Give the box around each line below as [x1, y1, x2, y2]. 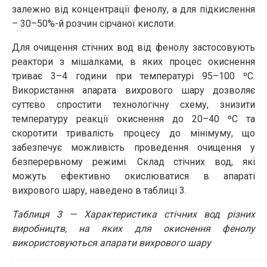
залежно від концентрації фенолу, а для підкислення [12, 4, 255, 15]
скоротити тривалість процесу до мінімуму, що [12, 128, 255, 139]
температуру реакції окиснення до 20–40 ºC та [12, 113, 255, 125]
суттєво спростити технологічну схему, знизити [12, 99, 255, 111]
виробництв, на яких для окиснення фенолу [12, 223, 255, 235]
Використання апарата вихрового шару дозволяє [12, 85, 255, 97]
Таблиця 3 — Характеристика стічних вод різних [12, 209, 255, 221]
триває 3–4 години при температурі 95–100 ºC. [12, 70, 255, 82]
